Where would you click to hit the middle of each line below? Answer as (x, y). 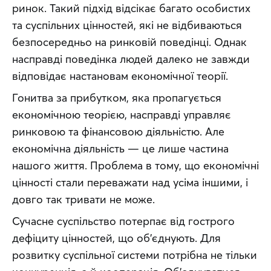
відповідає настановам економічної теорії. (120, 76)
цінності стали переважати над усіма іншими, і (130, 183)
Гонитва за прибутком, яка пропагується (117, 98)
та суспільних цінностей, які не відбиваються (127, 25)
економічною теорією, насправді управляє (122, 115)
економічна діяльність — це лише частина (120, 149)
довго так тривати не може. (83, 200)
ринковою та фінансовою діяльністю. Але (118, 132)
